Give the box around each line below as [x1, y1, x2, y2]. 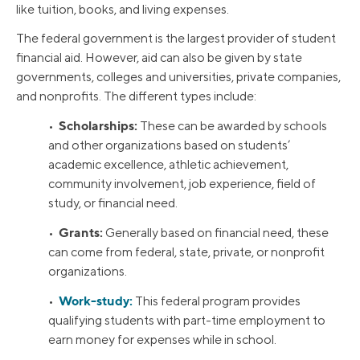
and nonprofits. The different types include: [16, 88, 256, 104]
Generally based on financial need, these [105, 225, 329, 241]
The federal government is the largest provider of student [16, 31, 336, 47]
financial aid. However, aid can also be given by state [16, 50, 302, 66]
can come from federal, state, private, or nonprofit [48, 244, 325, 260]
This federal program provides [133, 293, 301, 309]
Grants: [59, 224, 105, 241]
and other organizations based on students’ [48, 137, 290, 153]
